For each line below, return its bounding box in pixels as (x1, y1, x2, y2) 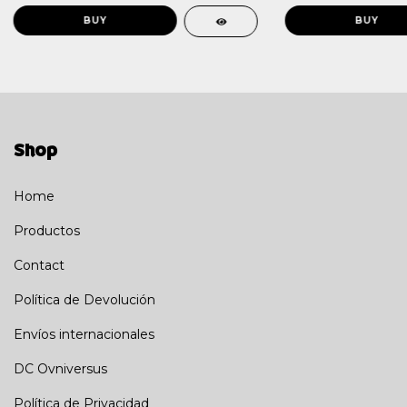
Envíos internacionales (14, 325, 154, 342)
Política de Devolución (14, 291, 155, 308)
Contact (14, 256, 65, 273)
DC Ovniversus (14, 360, 107, 377)
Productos (14, 222, 80, 239)
